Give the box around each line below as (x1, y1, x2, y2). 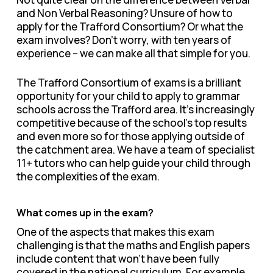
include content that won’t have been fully (16, 252, 219, 266)
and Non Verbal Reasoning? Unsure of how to (16, 6, 233, 20)
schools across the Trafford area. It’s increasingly (16, 102, 255, 116)
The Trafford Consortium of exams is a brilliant (16, 75, 241, 90)
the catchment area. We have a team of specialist (16, 142, 255, 157)
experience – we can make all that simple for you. (16, 46, 250, 60)
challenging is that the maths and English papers (16, 238, 250, 252)
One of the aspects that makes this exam (16, 225, 214, 239)
